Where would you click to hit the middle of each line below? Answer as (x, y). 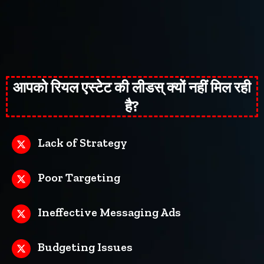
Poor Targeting (79, 177)
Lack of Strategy (82, 142)
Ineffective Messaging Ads (109, 212)
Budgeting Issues (85, 247)
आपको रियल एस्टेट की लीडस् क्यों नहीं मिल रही (132, 87)
